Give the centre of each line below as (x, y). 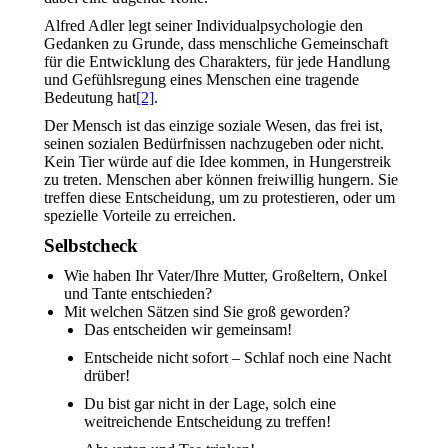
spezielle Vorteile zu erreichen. (140, 215)
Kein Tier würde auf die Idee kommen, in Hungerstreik (217, 161)
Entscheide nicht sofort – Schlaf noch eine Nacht (237, 357)
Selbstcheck (91, 245)
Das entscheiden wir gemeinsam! (188, 329)
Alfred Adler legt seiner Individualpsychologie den (203, 25)
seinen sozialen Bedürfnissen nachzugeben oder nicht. (214, 143)
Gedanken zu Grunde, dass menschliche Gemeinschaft (216, 43)
